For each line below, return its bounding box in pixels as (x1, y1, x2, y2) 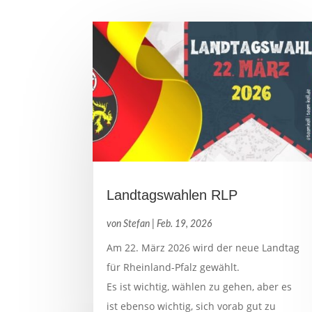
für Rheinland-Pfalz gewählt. (107, 260, 240, 274)
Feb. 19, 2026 (157, 219, 212, 229)
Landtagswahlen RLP (107, 187, 238, 203)
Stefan (123, 219, 150, 229)
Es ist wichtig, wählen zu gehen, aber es (107, 279, 292, 293)
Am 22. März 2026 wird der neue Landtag (107, 240, 300, 254)
